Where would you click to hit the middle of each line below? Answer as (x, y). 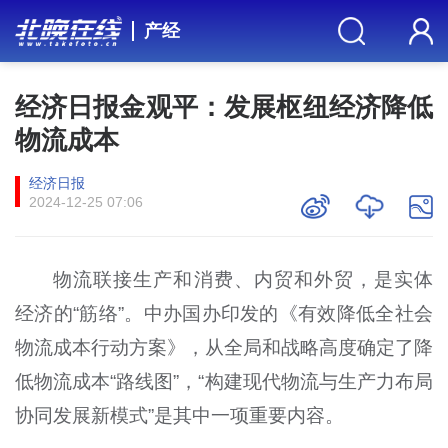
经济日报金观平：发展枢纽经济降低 (224, 106)
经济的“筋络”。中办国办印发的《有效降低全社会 (224, 313)
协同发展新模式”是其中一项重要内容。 (179, 415)
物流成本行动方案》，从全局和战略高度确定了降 (224, 347)
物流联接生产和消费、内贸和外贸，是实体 (243, 279)
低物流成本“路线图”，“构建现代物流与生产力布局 (224, 381)
